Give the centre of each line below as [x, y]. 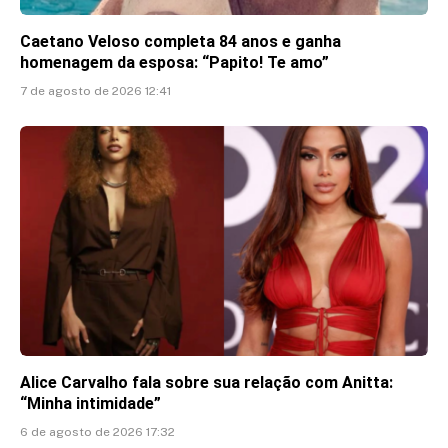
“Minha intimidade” [90, 403]
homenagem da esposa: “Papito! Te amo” [174, 63]
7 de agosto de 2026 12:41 [95, 91]
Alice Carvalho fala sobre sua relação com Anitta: [206, 382]
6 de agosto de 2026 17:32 [97, 431]
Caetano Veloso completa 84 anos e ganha [180, 42]
